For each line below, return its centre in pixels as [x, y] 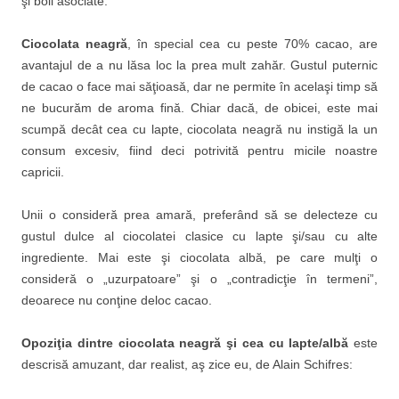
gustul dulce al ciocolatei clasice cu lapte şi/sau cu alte [199, 236]
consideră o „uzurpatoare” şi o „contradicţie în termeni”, [199, 279]
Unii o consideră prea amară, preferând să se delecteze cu [199, 215]
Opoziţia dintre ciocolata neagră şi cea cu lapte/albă [185, 343]
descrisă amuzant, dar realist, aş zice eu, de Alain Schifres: [187, 364]
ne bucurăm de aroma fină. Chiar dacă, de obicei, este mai [199, 108]
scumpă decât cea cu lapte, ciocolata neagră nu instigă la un [199, 129]
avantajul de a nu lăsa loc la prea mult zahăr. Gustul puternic [199, 65]
